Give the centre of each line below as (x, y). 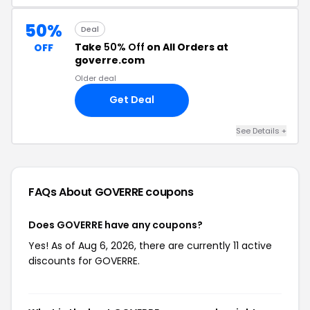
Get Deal (132, 100)
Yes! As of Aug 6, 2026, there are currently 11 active (150, 245)
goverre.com (110, 60)
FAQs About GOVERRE (87, 192)
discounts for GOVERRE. (84, 261)
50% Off (124, 47)
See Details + (261, 130)
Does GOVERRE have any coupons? (116, 225)
